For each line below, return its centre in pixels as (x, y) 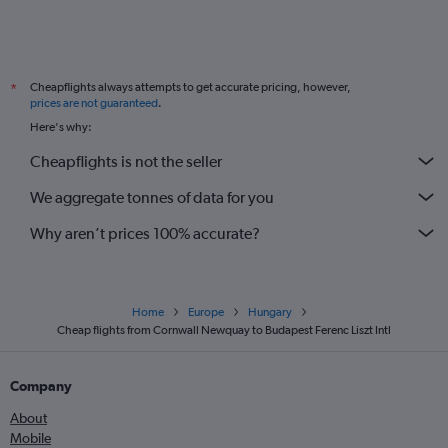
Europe (206, 312)
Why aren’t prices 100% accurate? (145, 233)
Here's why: (61, 127)
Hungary (270, 312)
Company (41, 386)
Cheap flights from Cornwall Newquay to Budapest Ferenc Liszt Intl (224, 330)
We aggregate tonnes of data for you (152, 197)
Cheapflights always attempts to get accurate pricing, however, (190, 87)
